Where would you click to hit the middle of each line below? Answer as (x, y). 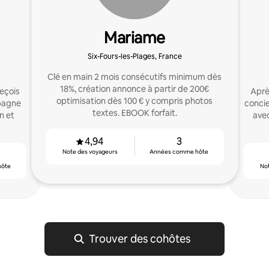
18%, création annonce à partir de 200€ (134, 89)
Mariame (134, 38)
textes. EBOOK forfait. (134, 113)
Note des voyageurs (90, 152)
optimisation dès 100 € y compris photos (134, 101)
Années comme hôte (179, 152)
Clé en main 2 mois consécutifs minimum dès (134, 77)
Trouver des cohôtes (139, 239)
